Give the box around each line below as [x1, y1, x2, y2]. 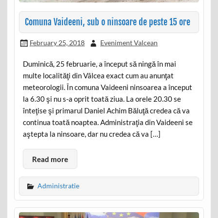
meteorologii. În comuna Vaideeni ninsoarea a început [22, 83, 192, 92]
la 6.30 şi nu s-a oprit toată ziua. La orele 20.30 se [22, 94, 181, 104]
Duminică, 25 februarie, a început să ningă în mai [22, 59, 176, 69]
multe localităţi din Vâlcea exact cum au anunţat [22, 71, 174, 80]
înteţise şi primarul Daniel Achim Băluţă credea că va [22, 106, 190, 115]
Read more [32, 154, 68, 163]
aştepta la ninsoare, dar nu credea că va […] [22, 129, 161, 139]
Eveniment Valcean [100, 38, 158, 47]
